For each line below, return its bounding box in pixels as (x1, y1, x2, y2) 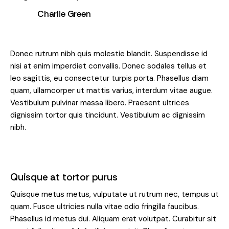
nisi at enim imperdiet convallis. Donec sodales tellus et (10, 61, 207, 72)
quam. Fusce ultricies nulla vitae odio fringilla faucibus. (10, 201, 199, 212)
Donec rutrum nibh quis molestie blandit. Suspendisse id (10, 49, 208, 59)
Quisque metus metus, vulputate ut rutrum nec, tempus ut (10, 189, 219, 200)
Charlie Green (37, 8, 91, 20)
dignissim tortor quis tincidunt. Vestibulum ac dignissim (10, 110, 205, 121)
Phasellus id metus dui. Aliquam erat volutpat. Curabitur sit (10, 214, 216, 224)
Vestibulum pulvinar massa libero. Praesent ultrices (10, 98, 189, 108)
